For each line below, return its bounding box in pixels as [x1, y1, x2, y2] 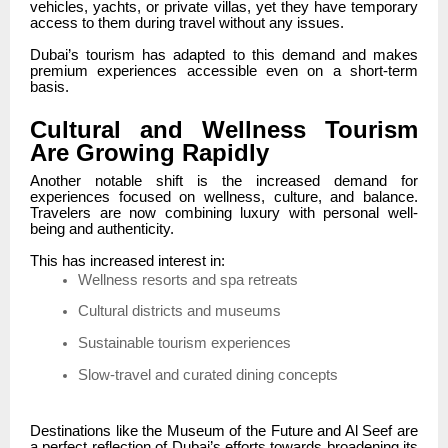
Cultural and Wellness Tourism [30, 115, 418, 143]
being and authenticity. [30, 220, 174, 237]
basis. [30, 78, 69, 95]
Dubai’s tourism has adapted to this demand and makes [30, 46, 418, 63]
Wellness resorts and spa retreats [78, 271, 302, 288]
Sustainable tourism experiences [78, 335, 295, 352]
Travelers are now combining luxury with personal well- [30, 204, 418, 221]
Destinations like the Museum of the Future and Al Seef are [30, 423, 418, 440]
